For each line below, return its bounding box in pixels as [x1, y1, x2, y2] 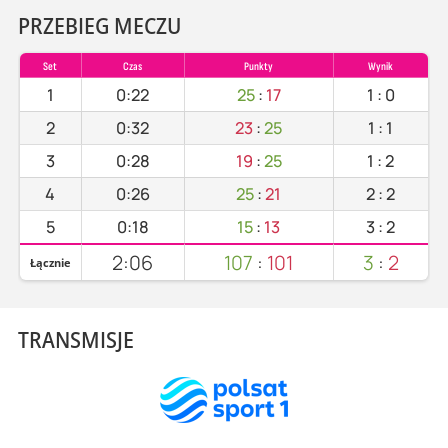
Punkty [244, 59, 274, 73]
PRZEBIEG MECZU [17, 10, 181, 41]
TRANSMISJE [17, 323, 134, 354]
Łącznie [29, 254, 71, 270]
